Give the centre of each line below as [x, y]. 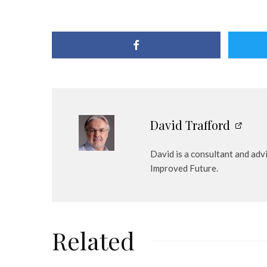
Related [93, 240]
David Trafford [190, 125]
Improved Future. [184, 168]
